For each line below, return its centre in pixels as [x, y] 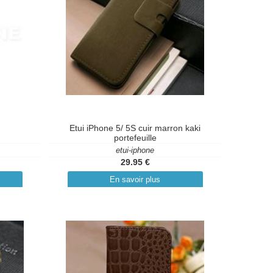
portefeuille [135, 138]
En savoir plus [135, 179]
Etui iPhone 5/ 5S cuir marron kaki [135, 128]
